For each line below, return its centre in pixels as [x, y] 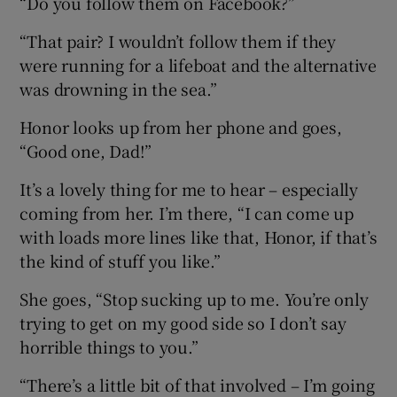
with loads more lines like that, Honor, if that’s [198, 237]
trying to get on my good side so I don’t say [183, 323]
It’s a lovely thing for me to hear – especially [189, 189]
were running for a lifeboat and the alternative [198, 65]
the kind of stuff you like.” [120, 261]
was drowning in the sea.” [118, 89]
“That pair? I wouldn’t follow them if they [178, 41]
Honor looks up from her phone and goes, [181, 127]
